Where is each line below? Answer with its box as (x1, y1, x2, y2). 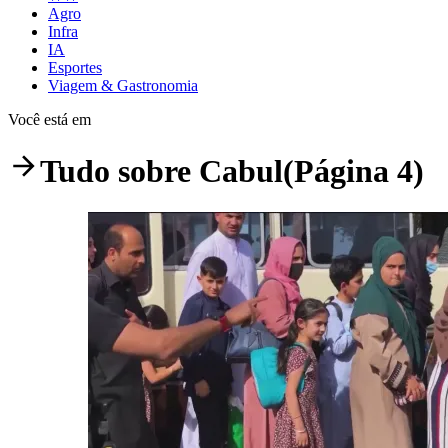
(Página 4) (283, 153, 424, 190)
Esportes (48, 58, 102, 76)
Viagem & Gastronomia (48, 76, 198, 94)
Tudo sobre (40, 153, 199, 190)
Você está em (8, 110, 91, 128)
